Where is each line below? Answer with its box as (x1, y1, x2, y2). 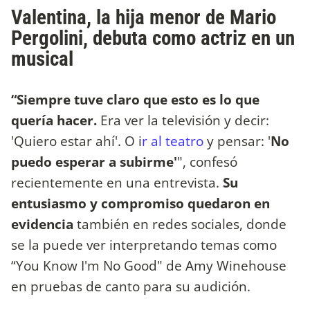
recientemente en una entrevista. (11, 172, 223, 192)
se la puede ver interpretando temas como (11, 235, 277, 254)
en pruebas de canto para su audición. (11, 276, 250, 295)
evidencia (11, 214, 73, 233)
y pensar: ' (207, 131, 271, 150)
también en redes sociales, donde (73, 214, 286, 233)
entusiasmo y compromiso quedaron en (11, 193, 270, 212)
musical (11, 47, 73, 71)
